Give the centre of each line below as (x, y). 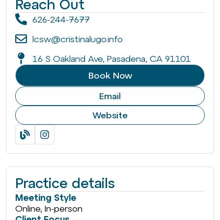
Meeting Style (46, 198)
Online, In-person (49, 209)
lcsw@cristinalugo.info (78, 39)
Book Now (110, 76)
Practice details (65, 183)
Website (110, 115)
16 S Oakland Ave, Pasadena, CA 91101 (112, 58)
